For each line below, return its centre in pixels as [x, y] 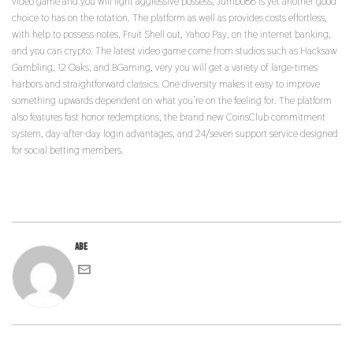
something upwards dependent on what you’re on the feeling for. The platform [172, 100]
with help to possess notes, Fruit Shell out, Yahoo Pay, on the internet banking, [171, 34]
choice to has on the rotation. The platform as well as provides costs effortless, [169, 18]
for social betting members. [68, 150]
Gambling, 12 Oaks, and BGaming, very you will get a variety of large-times [165, 67]
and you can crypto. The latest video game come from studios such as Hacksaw [175, 51]
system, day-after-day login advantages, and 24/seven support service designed [175, 134]
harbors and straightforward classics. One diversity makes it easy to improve [166, 84]
